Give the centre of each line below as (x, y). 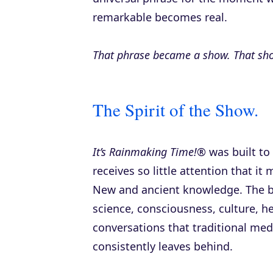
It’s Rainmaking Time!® (149, 152)
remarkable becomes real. (160, 17)
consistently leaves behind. (163, 246)
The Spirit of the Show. (175, 110)
